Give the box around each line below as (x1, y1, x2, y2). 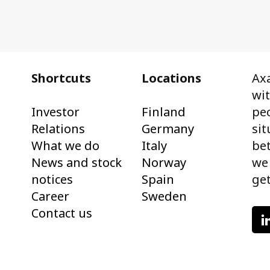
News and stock (31, 154, 122, 171)
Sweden (141, 188, 187, 204)
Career (31, 188, 69, 204)
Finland (141, 104, 186, 120)
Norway (141, 154, 186, 171)
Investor (31, 104, 80, 120)
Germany (141, 121, 194, 137)
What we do (31, 137, 99, 154)
